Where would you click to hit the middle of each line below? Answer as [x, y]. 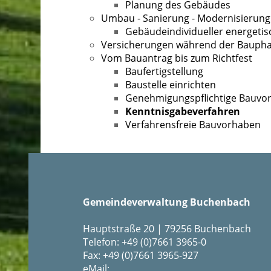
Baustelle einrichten [171, 84]
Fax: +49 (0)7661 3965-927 [141, 255]
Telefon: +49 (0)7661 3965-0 [145, 242]
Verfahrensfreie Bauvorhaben [193, 124]
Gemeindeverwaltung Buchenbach [167, 202]
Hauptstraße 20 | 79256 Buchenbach [167, 228]
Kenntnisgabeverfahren [183, 111]
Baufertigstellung [164, 71]
